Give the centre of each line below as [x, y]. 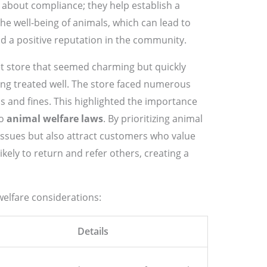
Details [93, 232]
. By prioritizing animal [153, 119]
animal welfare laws [55, 119]
